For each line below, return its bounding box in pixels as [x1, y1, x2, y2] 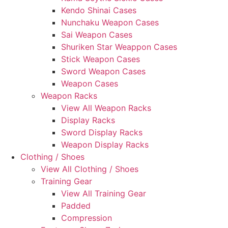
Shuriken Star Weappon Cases [61, 42, 177, 52]
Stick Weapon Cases [61, 54, 140, 64]
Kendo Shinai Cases [61, 5, 136, 15]
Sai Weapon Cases [61, 30, 132, 40]
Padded [61, 201, 91, 211]
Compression [61, 213, 112, 223]
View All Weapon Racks [61, 103, 151, 113]
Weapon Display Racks [61, 139, 149, 150]
